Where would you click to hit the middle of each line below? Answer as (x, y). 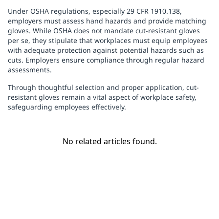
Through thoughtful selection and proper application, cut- (103, 88)
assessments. (30, 70)
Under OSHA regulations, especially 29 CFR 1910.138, (95, 11)
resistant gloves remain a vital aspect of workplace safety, (102, 97)
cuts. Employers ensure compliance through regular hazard (106, 60)
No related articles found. (109, 142)
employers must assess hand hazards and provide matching (107, 21)
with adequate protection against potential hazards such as (106, 50)
